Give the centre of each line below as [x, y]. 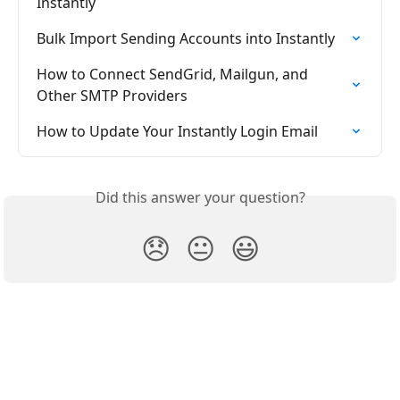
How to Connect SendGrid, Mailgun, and [174, 75]
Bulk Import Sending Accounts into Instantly [186, 39]
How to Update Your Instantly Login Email [177, 132]
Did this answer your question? [200, 198]
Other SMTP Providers [112, 96]
